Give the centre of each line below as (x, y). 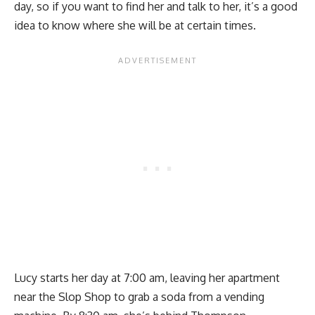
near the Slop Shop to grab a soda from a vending (139, 297)
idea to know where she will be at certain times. (135, 26)
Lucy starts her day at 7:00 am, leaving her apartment (147, 278)
